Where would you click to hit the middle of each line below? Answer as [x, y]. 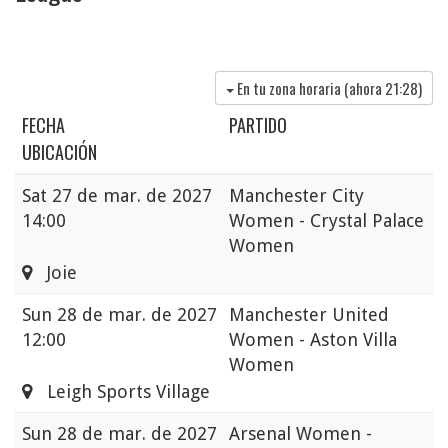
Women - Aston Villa [313, 340]
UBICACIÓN [59, 152]
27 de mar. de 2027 [132, 196]
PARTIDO [258, 125]
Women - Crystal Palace [326, 221]
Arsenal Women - [300, 434]
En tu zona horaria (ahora [311, 88]
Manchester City [296, 196]
